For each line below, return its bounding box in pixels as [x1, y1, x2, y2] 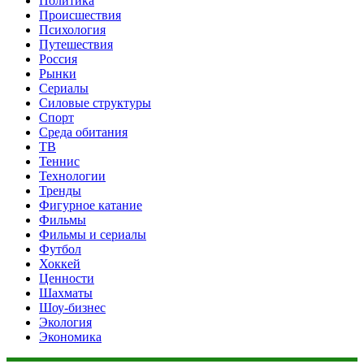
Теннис [39, 154, 80, 168]
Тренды [39, 183, 81, 197]
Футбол [39, 241, 81, 256]
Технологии [39, 168, 106, 183]
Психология [39, 22, 106, 37]
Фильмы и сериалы [39, 227, 146, 241]
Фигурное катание [39, 197, 142, 212]
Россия [39, 51, 77, 66]
